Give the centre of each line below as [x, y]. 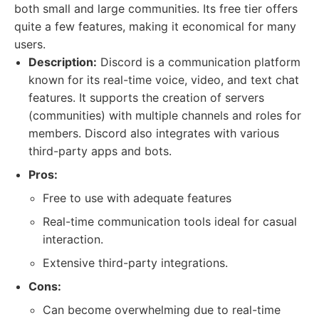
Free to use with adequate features [137, 198]
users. [30, 44]
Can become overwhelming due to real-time [162, 310]
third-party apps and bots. [100, 151]
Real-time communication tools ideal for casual [170, 221]
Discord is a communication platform [199, 62]
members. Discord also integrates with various [154, 133]
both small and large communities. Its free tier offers [156, 9]
